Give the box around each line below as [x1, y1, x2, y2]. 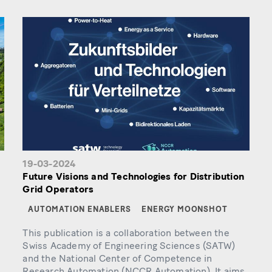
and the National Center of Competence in [22, 253, 212, 265]
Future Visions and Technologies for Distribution [22, 171, 244, 183]
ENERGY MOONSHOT [141, 204, 228, 214]
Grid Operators [22, 183, 94, 195]
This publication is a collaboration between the [22, 227, 229, 239]
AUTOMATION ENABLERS [28, 204, 131, 214]
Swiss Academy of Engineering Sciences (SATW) [22, 240, 236, 252]
